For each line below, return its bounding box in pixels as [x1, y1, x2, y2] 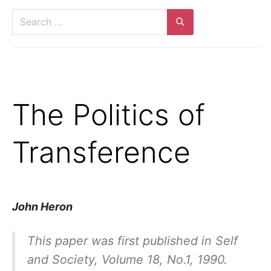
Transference [12, 134, 191, 170]
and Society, [27, 252, 98, 267]
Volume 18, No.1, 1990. [97, 252, 227, 267]
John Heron [12, 200, 73, 213]
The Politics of [12, 96, 205, 132]
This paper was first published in [27, 233, 215, 248]
